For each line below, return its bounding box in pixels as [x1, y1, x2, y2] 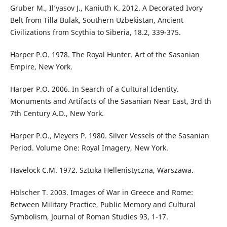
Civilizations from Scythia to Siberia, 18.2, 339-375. [10, 27, 181, 37]
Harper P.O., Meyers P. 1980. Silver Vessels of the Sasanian [10, 130, 209, 140]
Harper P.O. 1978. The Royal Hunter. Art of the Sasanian [10, 49, 200, 59]
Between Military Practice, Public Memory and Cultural [10, 199, 196, 209]
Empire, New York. [10, 61, 72, 71]
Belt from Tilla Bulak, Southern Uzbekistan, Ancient [10, 15, 183, 25]
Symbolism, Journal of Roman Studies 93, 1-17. [10, 211, 168, 221]
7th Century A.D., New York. [10, 108, 104, 118]
